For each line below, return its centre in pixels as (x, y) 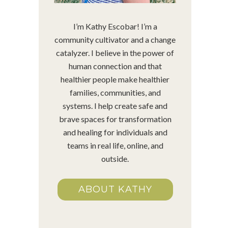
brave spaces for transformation (115, 119)
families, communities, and (115, 92)
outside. (115, 158)
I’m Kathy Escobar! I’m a (115, 26)
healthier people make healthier (115, 79)
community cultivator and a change (115, 39)
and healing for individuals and (115, 132)
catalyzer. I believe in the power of (115, 52)
